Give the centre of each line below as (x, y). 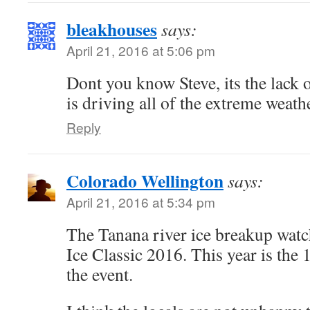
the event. (100, 274)
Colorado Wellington (145, 181)
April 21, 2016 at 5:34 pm (141, 202)
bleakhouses (112, 29)
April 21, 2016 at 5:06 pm (141, 50)
